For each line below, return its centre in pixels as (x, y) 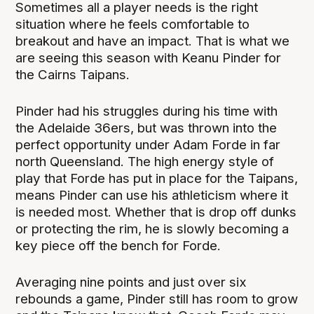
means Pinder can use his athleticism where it (152, 196)
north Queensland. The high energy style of (145, 162)
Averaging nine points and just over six (131, 282)
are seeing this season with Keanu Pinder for (149, 58)
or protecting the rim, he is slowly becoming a (152, 229)
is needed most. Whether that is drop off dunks (156, 212)
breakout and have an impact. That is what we (153, 41)
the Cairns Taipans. (73, 75)
